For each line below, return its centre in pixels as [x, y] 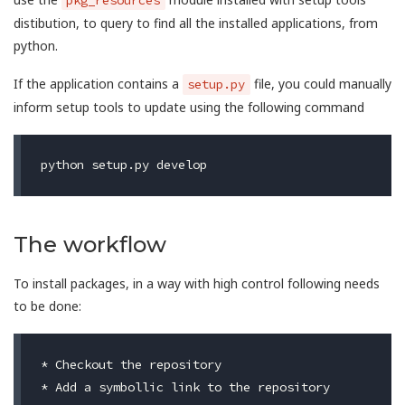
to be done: [47, 306]
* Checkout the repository [131, 364]
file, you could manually [320, 84]
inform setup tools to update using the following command [189, 107]
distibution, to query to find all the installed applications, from [196, 23]
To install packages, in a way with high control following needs [197, 284]
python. [36, 45]
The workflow [90, 245]
